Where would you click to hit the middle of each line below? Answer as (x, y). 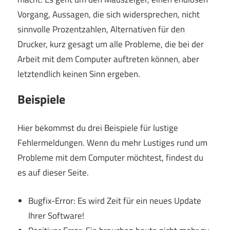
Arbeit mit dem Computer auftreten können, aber (108, 59)
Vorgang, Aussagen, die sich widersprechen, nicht (109, 14)
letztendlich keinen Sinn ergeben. (79, 74)
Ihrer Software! (56, 215)
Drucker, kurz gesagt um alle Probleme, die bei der (111, 44)
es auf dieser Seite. (53, 173)
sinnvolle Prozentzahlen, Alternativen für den (101, 29)
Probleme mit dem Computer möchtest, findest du (110, 158)
